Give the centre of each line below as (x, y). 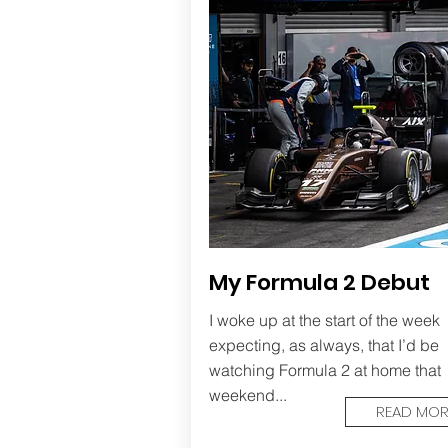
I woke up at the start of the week (324, 320)
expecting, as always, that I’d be (323, 345)
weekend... (247, 395)
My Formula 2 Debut (319, 282)
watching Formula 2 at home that (324, 370)
